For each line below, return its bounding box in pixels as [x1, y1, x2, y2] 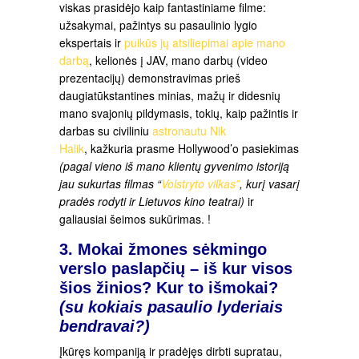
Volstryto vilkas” [161, 175, 240, 192]
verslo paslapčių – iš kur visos [59, 260, 292, 278]
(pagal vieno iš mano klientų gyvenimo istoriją [59, 158, 289, 174]
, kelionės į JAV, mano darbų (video [89, 52, 268, 68]
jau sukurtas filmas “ [59, 175, 161, 192]
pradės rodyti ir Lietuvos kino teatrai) [59, 193, 244, 209]
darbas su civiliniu [59, 123, 152, 139]
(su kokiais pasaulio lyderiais [59, 298, 283, 317]
